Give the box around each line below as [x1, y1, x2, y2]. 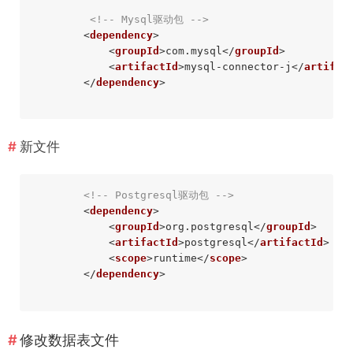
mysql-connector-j [184, 60, 292, 72]
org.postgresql [165, 221, 254, 233]
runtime [152, 252, 197, 265]
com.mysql [165, 44, 222, 57]
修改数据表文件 [20, 331, 119, 349]
